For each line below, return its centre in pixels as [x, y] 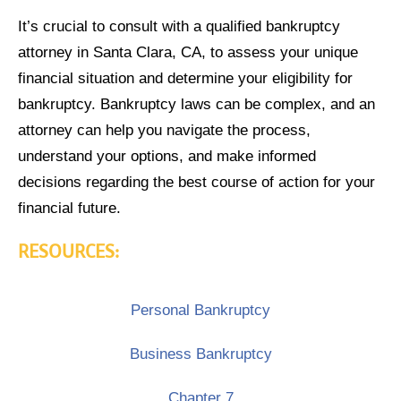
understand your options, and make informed [167, 156]
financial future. [69, 208]
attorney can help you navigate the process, [164, 130]
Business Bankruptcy [200, 353]
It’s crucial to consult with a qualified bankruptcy [179, 26]
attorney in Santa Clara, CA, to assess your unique [188, 52]
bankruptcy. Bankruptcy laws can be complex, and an [196, 104]
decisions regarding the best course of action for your [196, 182]
